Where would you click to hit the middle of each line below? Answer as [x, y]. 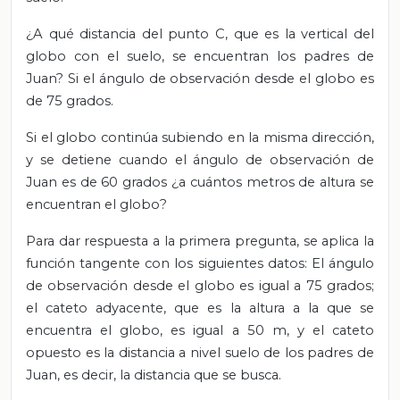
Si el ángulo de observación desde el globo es [221, 78]
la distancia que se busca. [200, 375]
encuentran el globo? [96, 204]
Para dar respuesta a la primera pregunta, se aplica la [200, 241]
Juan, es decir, [73, 375]
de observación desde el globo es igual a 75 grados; [200, 285]
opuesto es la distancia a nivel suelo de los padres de [200, 352]
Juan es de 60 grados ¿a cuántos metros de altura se [200, 182]
